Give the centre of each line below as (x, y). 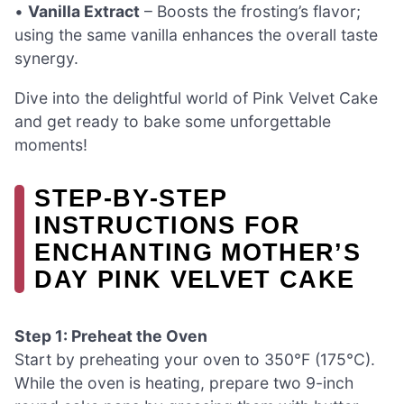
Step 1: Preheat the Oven (111, 336)
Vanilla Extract (84, 12)
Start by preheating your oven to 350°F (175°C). (195, 359)
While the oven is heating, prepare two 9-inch (184, 383)
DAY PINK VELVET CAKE (195, 279)
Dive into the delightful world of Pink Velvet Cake (196, 97)
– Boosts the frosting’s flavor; (250, 12)
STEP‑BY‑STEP (131, 197)
